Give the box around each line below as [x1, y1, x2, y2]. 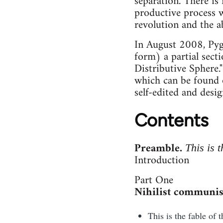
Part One [134, 171, 173, 191]
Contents [134, 110, 209, 131]
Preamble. [134, 139, 185, 159]
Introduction [134, 151, 189, 171]
